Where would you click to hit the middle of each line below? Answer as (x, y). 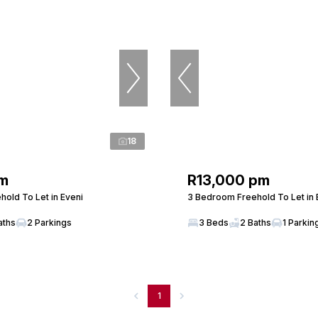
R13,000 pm (229, 180)
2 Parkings (49, 223)
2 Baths (256, 223)
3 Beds (214, 223)
